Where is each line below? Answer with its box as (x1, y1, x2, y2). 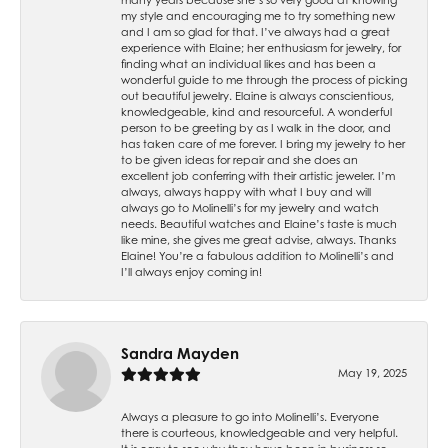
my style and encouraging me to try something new (121, 8, 395, 23)
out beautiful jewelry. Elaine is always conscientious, (121, 88, 394, 103)
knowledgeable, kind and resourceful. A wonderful (121, 104, 392, 119)
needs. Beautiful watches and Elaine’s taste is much (121, 216, 397, 231)
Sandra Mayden (121, 343, 239, 363)
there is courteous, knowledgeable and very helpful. (121, 425, 398, 440)
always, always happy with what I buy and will (121, 184, 371, 199)
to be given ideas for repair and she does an (121, 152, 358, 167)
